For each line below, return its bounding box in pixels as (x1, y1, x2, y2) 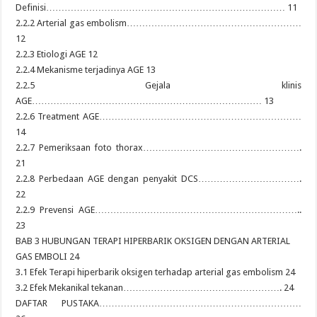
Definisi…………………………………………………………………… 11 (16, 2, 298, 13)
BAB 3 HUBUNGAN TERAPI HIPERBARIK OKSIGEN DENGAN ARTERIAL (16, 236, 291, 246)
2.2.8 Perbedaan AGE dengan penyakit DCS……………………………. (16, 173, 301, 184)
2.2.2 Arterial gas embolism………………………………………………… (16, 18, 301, 28)
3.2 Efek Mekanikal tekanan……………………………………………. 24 (16, 282, 294, 293)
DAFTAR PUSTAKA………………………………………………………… (16, 298, 301, 309)
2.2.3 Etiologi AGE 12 (16, 49, 98, 59)
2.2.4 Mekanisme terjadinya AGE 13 (16, 64, 156, 75)
